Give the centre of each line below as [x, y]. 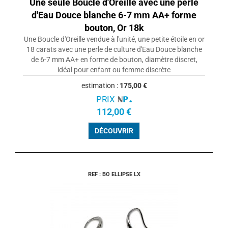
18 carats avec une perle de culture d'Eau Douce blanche [114, 50]
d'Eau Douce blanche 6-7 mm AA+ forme [114, 15]
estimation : [100, 86]
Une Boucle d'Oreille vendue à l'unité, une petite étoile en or [114, 39]
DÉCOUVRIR [114, 131]
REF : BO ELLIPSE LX [114, 175]
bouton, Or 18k [114, 28]
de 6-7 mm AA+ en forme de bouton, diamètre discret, [114, 60]
